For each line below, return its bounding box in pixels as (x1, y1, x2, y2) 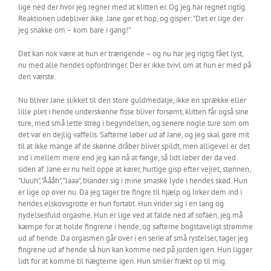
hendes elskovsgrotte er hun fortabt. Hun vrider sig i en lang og (18, 198, 224, 209)
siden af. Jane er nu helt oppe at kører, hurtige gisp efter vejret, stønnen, (18, 164, 250, 174)
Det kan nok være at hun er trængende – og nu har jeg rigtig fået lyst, (18, 48, 243, 59)
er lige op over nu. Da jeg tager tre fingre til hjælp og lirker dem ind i (18, 187, 242, 197)
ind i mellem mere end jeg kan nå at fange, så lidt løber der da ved (18, 152, 236, 163)
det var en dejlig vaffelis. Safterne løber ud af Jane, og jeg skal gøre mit (18, 129, 249, 140)
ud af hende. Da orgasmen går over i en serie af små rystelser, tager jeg (18, 233, 248, 243)
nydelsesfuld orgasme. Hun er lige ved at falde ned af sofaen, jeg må (18, 210, 243, 220)
